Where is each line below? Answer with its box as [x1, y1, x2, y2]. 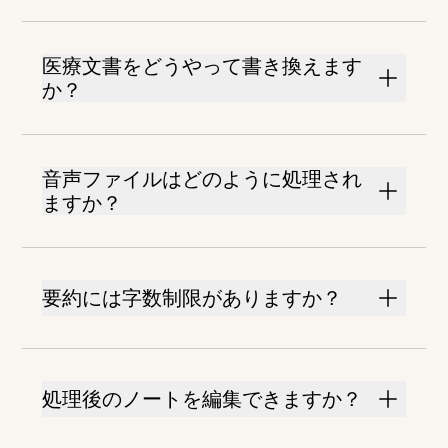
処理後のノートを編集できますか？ [42, 387, 363, 412]
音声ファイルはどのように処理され [42, 167, 363, 192]
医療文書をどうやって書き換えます [42, 54, 363, 79]
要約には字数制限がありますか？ [42, 286, 343, 311]
